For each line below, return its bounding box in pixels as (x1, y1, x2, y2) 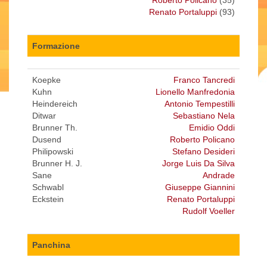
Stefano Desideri (172, 147, 235, 157)
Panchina (32, 240, 70, 250)
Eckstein (32, 194, 64, 204)
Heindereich (32, 99, 77, 109)
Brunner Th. (32, 123, 77, 133)
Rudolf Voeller (182, 206, 235, 216)
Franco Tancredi (173, 75, 235, 85)
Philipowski (32, 147, 73, 157)
